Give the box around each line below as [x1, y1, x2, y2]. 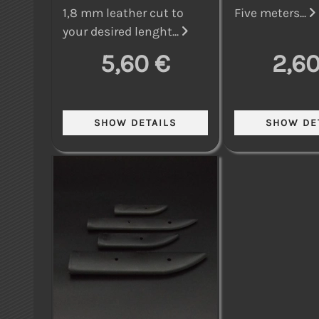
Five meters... [234, 5, 309, 20]
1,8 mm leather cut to [63, 5, 184, 20]
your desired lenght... [63, 23, 182, 38]
